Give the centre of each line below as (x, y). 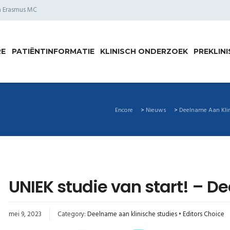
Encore (124, 110)
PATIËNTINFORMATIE (53, 51)
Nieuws (156, 110)
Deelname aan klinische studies (132, 214)
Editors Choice (204, 214)
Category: (72, 214)
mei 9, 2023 (25, 214)
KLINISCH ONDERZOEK (144, 51)
